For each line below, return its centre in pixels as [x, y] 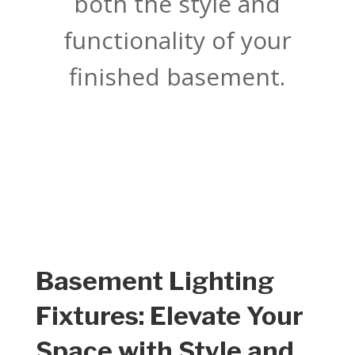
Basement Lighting [155, 281]
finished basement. [177, 76]
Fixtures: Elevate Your [169, 315]
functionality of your [177, 40]
